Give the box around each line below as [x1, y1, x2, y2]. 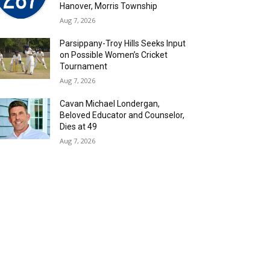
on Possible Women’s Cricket [60, 50, 168, 60]
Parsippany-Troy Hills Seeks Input [60, 39, 186, 48]
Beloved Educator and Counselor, [60, 110, 185, 120]
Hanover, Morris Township [60, 1, 158, 11]
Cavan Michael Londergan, [60, 99, 160, 108]
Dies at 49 [60, 122, 98, 131]
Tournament [60, 61, 108, 71]
